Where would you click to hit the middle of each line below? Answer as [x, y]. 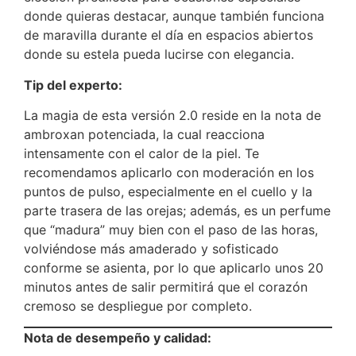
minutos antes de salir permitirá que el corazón [166, 287]
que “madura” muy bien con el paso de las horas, [171, 230]
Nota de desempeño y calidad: [118, 338]
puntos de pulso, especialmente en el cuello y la [168, 192]
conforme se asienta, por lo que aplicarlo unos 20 [174, 268]
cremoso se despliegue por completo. [138, 306]
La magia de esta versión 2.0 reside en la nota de [172, 116]
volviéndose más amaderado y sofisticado [151, 249]
